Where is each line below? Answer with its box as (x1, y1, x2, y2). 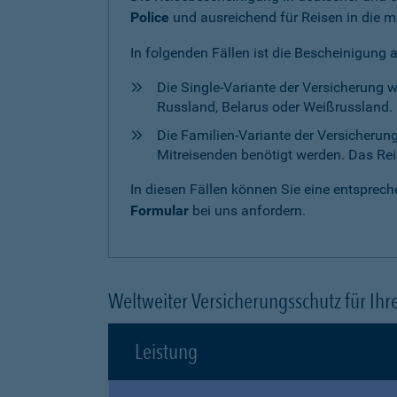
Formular (130, 202, 189, 219)
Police (130, 9, 169, 26)
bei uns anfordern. (189, 202, 306, 219)
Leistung (135, 339, 198, 364)
